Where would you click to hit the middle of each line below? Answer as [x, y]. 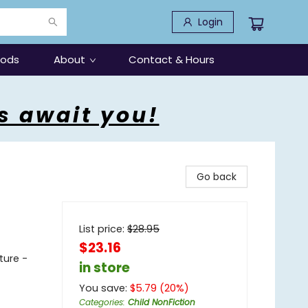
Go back [217, 177]
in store [104, 268]
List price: [103, 229]
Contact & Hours [172, 59]
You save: [104, 288]
